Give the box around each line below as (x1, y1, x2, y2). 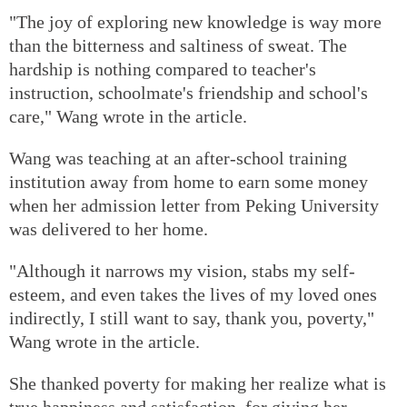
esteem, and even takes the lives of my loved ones (9, 283, 377, 304)
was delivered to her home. (9, 218, 208, 239)
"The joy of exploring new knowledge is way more (9, 11, 382, 32)
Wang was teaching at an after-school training (9, 147, 347, 168)
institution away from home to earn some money (9, 171, 368, 192)
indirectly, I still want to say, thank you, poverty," (9, 307, 374, 328)
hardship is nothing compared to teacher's (9, 58, 316, 79)
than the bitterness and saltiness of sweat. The (9, 35, 347, 55)
